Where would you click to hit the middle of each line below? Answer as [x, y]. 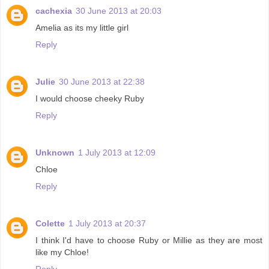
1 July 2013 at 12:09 [117, 152]
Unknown [55, 152]
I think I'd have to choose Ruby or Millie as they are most [149, 240]
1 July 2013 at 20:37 [107, 223]
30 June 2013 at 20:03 [119, 11]
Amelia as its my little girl [82, 27]
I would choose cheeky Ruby [90, 98]
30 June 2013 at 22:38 [102, 81]
